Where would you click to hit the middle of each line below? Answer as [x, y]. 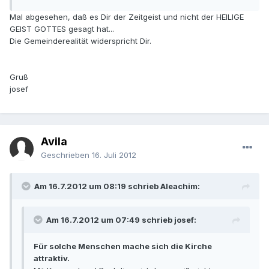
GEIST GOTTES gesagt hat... [62, 29]
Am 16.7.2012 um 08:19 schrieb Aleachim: [117, 186]
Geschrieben [66, 155]
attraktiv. [52, 258]
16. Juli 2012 [114, 155]
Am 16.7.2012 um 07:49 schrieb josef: [121, 220]
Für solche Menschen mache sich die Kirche [123, 246]
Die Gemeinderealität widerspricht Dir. [80, 41]
